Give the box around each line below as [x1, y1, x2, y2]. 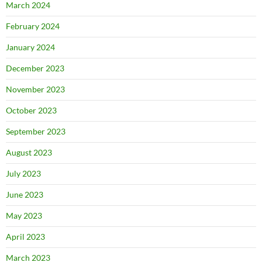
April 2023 [6, 232, 45, 242]
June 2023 [6, 189, 43, 200]
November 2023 [6, 84, 65, 95]
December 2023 [6, 63, 64, 74]
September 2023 [6, 126, 65, 137]
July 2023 [6, 168, 41, 179]
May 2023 [6, 211, 42, 221]
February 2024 [6, 21, 60, 32]
